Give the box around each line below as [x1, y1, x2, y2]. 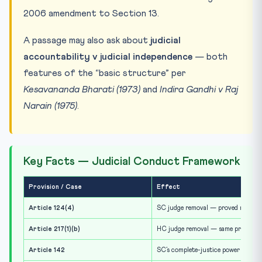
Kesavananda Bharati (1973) [23, 84, 140, 94]
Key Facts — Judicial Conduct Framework [23, 156, 240, 167]
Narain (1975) [23, 101, 77, 111]
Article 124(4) [29, 204, 74, 211]
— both [192, 51, 227, 61]
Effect [157, 183, 180, 190]
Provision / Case [29, 183, 82, 190]
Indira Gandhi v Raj [160, 84, 238, 94]
